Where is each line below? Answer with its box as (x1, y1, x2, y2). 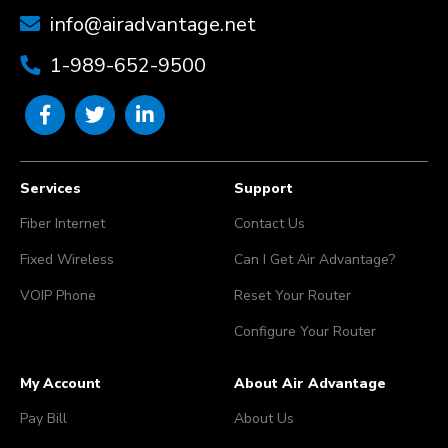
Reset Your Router (234, 286, 351, 305)
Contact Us (234, 214, 305, 233)
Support (234, 179, 293, 198)
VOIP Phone (20, 286, 96, 305)
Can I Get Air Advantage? (234, 250, 395, 269)
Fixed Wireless (20, 250, 114, 269)
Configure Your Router (234, 322, 376, 341)
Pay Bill (20, 409, 67, 428)
